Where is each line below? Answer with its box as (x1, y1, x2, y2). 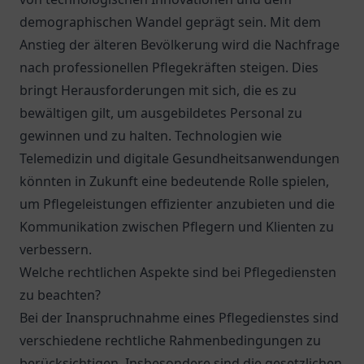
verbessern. (19, 240, 92, 258)
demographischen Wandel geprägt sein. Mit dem (19, 13, 321, 31)
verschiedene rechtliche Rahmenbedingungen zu (19, 331, 321, 349)
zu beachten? (19, 286, 101, 304)
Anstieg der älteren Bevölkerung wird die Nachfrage (19, 36, 340, 54)
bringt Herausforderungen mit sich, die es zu (19, 81, 297, 99)
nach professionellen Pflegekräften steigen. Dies (19, 58, 318, 76)
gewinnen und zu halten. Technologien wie (19, 127, 282, 145)
